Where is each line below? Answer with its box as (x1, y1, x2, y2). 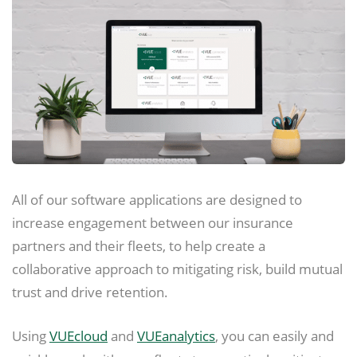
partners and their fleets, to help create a (12, 236, 265, 256)
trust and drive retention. (12, 282, 168, 302)
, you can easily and (215, 326, 334, 345)
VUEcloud (49, 326, 108, 345)
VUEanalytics (137, 326, 215, 345)
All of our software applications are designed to (12, 190, 302, 210)
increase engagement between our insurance (12, 213, 293, 233)
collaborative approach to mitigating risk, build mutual (12, 259, 343, 279)
